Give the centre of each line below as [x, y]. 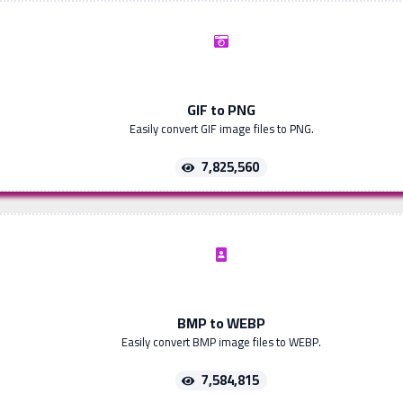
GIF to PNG [221, 110]
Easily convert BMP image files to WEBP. [221, 342]
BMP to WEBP [221, 323]
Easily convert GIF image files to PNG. [221, 129]
